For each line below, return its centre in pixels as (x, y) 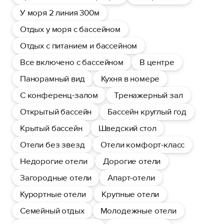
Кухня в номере (130, 79)
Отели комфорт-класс (143, 145)
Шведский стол (127, 128)
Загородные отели (56, 178)
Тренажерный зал (148, 95)
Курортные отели (53, 194)
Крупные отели (130, 194)
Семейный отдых (52, 211)
